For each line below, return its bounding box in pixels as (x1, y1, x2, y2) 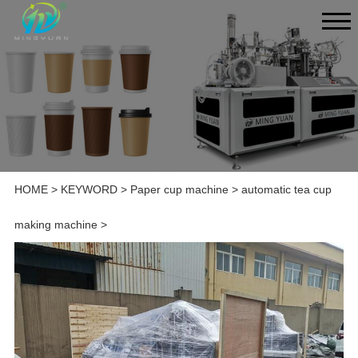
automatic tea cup (241, 183, 332, 197)
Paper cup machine (129, 183, 229, 197)
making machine (14, 218, 97, 232)
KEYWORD (60, 183, 117, 197)
